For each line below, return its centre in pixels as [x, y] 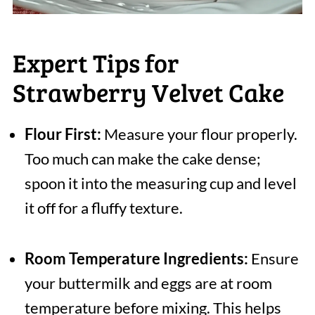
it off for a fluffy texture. [103, 208]
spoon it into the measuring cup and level [160, 184]
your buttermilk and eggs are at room [148, 283]
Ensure [273, 259]
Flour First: [63, 134]
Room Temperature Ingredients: [136, 259]
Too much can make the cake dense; [142, 159]
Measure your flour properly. [199, 134]
